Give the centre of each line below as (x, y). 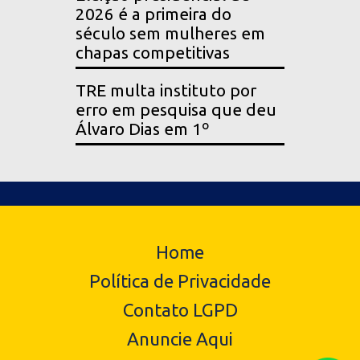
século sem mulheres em (170, 34)
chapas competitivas (153, 53)
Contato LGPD (180, 310)
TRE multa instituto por (166, 91)
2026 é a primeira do (153, 14)
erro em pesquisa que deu (176, 110)
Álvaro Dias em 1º (142, 129)
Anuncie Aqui (180, 339)
